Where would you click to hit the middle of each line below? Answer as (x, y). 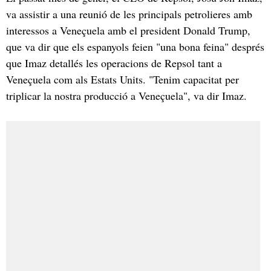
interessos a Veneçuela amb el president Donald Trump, (128, 30)
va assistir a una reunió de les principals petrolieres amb (129, 14)
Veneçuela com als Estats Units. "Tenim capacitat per (122, 79)
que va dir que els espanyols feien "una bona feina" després (135, 46)
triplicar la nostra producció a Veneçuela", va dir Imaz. (128, 95)
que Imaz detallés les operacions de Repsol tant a (114, 63)
